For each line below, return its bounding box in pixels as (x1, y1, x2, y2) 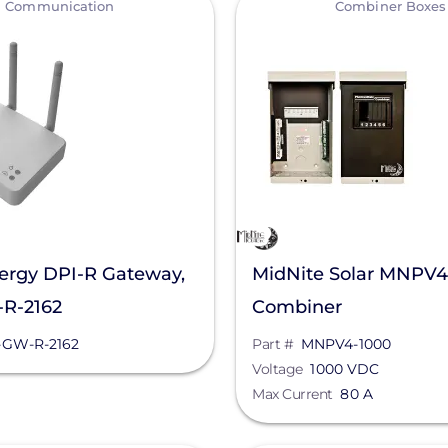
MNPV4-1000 (300, 335, 391, 353)
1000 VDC (310, 360, 380, 378)
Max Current (252, 385, 333, 403)
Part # (252, 335, 294, 353)
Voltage (252, 360, 303, 378)
